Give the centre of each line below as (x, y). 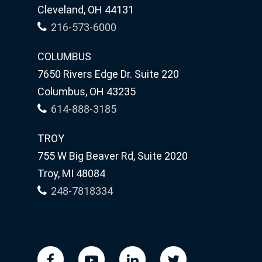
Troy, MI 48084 (71, 173)
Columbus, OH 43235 (87, 92)
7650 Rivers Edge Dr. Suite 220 (108, 74)
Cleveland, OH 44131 (86, 10)
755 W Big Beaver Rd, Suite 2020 (113, 156)
